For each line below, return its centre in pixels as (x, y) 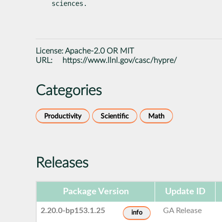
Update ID (185, 192)
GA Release (183, 210)
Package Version (96, 192)
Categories (69, 91)
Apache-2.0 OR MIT (99, 51)
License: (50, 51)
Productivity (63, 116)
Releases (62, 163)
